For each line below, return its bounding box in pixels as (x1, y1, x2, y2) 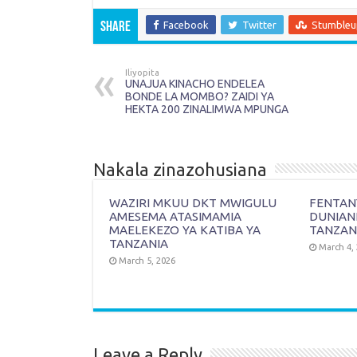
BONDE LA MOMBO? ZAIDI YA (125, 90, 274, 103)
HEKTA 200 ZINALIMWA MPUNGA (125, 103, 288, 116)
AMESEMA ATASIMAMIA (109, 210, 241, 223)
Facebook (163, 19, 209, 30)
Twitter (242, 19, 277, 30)
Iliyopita (125, 68, 159, 77)
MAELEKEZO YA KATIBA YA (109, 223, 261, 237)
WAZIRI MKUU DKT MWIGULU (109, 196, 277, 210)
